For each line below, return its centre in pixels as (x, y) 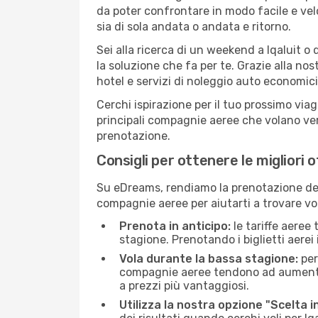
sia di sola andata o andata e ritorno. (194, 27)
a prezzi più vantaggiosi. (184, 286)
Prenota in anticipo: (175, 226)
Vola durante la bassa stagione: (209, 259)
